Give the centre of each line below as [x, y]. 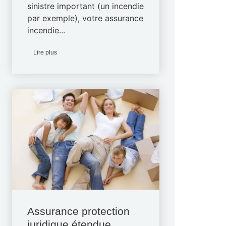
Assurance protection [79, 211]
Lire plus [45, 52]
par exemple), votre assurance [86, 18]
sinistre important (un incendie [86, 6]
